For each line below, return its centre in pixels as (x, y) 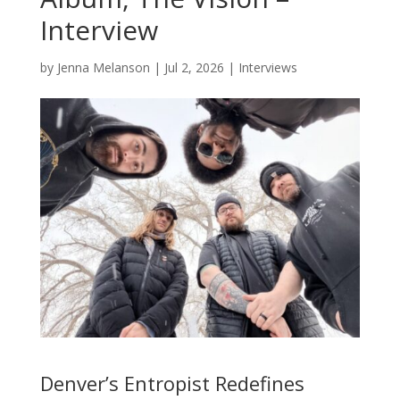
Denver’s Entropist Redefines (172, 383)
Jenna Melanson (103, 67)
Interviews (267, 67)
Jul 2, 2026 (194, 67)
